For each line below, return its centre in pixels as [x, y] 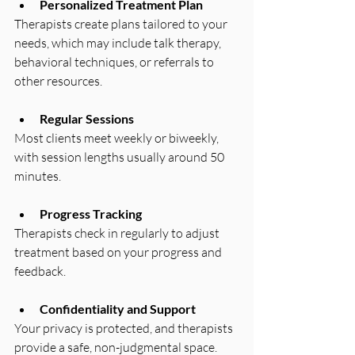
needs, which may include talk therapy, [119, 42]
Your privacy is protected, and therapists [125, 328]
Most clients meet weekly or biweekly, [118, 137]
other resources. [58, 80]
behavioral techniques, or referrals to [115, 61]
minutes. [38, 176]
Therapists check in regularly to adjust [118, 233]
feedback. [40, 271]
